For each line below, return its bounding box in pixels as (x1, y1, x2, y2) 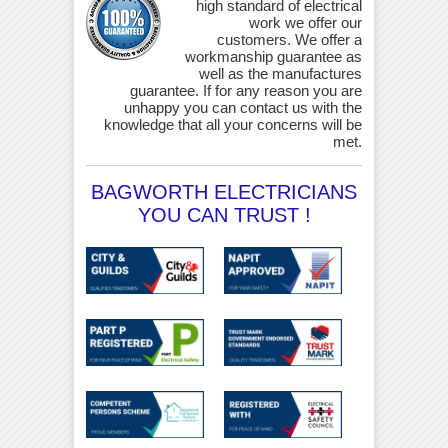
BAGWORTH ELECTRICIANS (91, 181, 357, 204)
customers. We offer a (217, 31, 362, 49)
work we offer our (249, 14, 362, 32)
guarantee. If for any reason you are (130, 82, 362, 100)
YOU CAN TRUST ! (137, 204, 311, 227)
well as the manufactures (199, 65, 362, 83)
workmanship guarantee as (185, 48, 362, 66)
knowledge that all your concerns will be (104, 116, 362, 134)
